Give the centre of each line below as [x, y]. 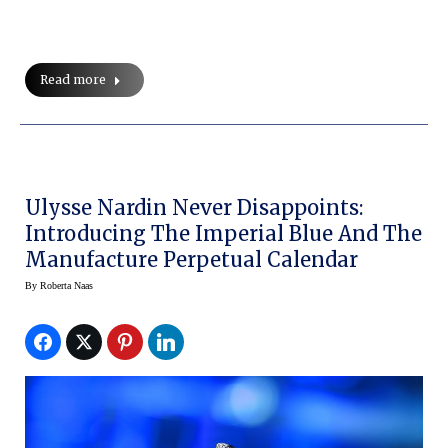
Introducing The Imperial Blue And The [223, 234]
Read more [73, 80]
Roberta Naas [66, 286]
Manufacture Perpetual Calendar [191, 260]
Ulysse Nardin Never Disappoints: [194, 208]
